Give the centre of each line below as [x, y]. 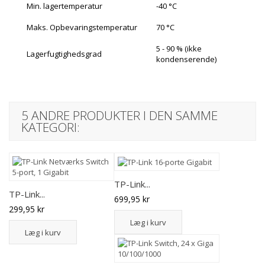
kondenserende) [187, 59]
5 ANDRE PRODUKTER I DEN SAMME [119, 115]
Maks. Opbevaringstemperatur [83, 27]
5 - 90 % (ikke [179, 48]
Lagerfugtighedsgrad [65, 54]
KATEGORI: [51, 127]
